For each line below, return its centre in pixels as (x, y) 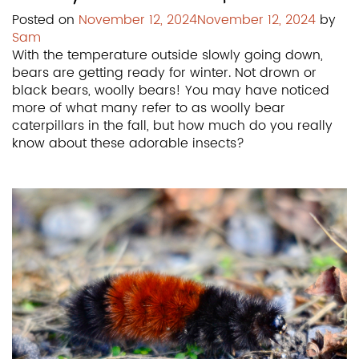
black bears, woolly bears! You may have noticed (171, 90)
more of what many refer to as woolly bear (149, 108)
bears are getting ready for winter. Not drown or (164, 73)
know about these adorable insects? (128, 143)
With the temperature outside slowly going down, (167, 55)
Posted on (45, 20)
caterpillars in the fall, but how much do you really (172, 125)
